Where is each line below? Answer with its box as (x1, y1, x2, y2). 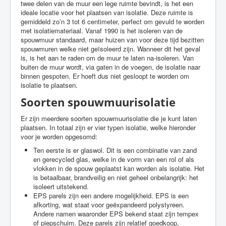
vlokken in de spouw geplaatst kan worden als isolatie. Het (33, 163, 204, 173)
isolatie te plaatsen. (21, 80, 78, 90)
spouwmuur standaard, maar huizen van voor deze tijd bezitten (21, 35, 204, 44)
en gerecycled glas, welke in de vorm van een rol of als (33, 154, 194, 164)
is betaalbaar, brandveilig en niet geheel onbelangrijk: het (33, 173, 198, 182)
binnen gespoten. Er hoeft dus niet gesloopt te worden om (21, 71, 189, 81)
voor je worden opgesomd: (21, 132, 97, 141)
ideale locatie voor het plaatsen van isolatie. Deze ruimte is (21, 8, 193, 17)
